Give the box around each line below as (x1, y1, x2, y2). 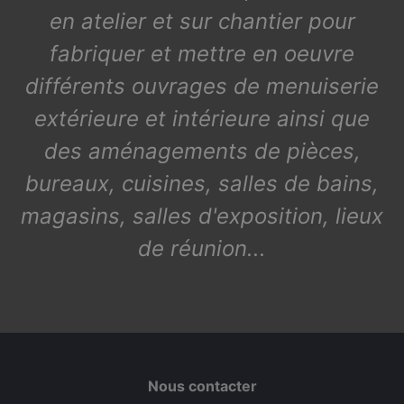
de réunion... (138, 235, 266, 262)
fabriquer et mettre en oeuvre (50, 41, 354, 67)
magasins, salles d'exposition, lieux (21, 203, 383, 229)
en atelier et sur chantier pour (49, 8, 355, 34)
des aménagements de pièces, (43, 138, 361, 164)
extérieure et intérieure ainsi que (34, 106, 370, 132)
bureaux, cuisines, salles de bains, (25, 170, 379, 197)
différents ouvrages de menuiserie (25, 73, 379, 99)
